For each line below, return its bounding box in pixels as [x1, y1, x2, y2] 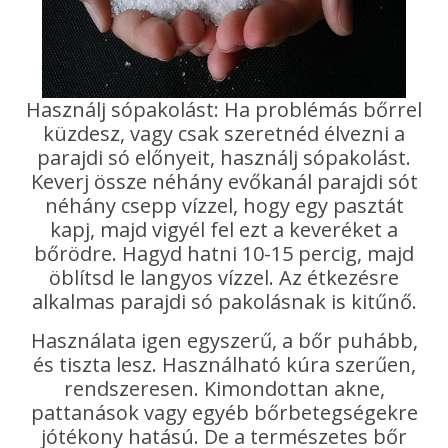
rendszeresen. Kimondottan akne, [63, 375, 385, 402]
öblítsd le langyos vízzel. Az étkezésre [49, 264, 399, 291]
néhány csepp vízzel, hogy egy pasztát [44, 192, 404, 219]
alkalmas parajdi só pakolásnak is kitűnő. [31, 288, 417, 315]
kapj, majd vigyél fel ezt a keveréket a [50, 216, 398, 243]
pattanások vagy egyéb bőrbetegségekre [30, 399, 418, 426]
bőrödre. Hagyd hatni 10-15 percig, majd [34, 240, 414, 267]
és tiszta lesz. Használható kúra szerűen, [32, 351, 416, 378]
